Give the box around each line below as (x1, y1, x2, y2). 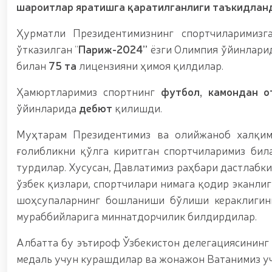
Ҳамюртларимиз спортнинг (16, 84, 161, 98)
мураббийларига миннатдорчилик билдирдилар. (16, 208, 257, 223)
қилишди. (112, 100, 162, 115)
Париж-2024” (78, 41, 151, 56)
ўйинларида (16, 100, 79, 115)
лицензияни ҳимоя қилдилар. (76, 58, 223, 72)
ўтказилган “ (16, 41, 79, 56)
